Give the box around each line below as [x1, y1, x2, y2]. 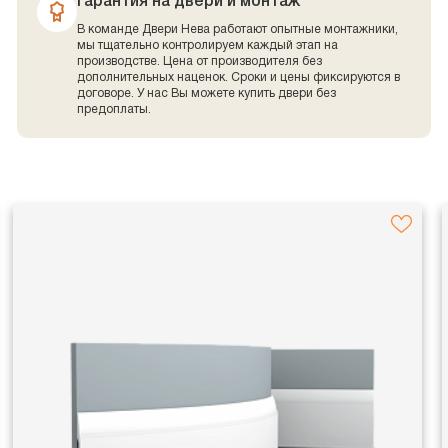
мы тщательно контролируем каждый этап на [77, 40, 339, 52]
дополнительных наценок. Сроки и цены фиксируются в [77, 72, 401, 84]
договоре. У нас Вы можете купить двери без [77, 88, 337, 100]
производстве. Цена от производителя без [77, 56, 323, 68]
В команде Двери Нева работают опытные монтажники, [77, 24, 399, 36]
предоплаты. [77, 104, 152, 116]
